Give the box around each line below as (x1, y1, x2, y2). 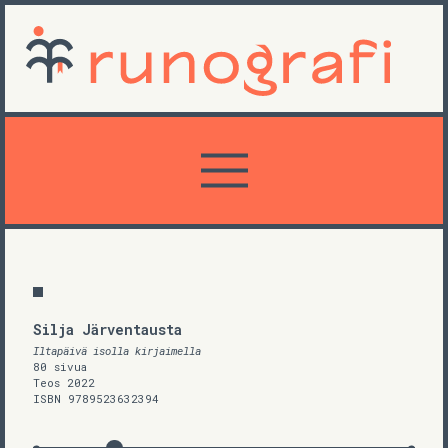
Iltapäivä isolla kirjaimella (33, 343, 201, 358)
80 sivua (33, 359, 87, 374)
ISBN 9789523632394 (33, 391, 159, 406)
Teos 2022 (33, 375, 95, 390)
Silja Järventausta (33, 319, 182, 339)
